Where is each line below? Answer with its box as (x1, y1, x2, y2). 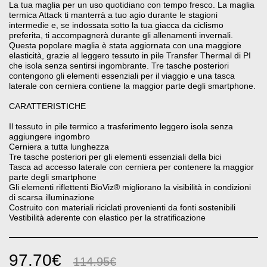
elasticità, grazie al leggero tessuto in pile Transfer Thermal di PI (9, 51, 251, 61)
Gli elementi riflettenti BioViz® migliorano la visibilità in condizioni (9, 182, 251, 193)
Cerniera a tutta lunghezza (9, 142, 109, 152)
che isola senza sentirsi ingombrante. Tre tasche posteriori (9, 61, 229, 71)
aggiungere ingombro (9, 132, 90, 142)
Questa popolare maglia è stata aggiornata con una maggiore (9, 41, 241, 51)
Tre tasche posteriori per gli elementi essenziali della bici (9, 152, 221, 162)
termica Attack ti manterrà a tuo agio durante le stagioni (9, 10, 218, 20)
